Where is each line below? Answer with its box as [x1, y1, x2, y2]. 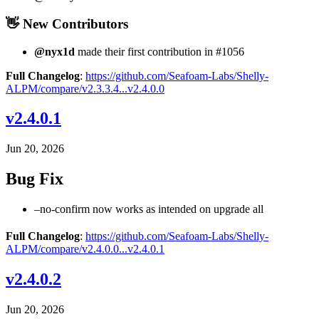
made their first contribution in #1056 [75, 45, 244, 58]
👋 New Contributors [6, 16, 128, 31]
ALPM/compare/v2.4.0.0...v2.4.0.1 [6, 243, 164, 256]
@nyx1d [34, 45, 75, 58]
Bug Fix [6, 169, 63, 189]
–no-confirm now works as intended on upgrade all [34, 203, 263, 216]
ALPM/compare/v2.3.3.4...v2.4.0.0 [6, 82, 164, 95]
